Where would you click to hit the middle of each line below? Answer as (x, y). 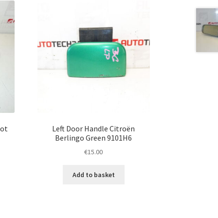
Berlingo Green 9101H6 (94, 137)
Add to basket (93, 175)
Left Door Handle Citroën (94, 128)
